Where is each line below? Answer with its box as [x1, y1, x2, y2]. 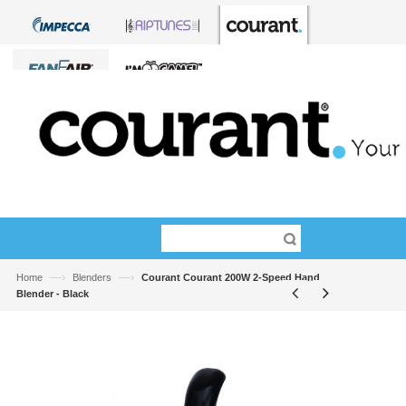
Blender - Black [15, 288, 89, 299]
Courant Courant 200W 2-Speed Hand [140, 272, 320, 283]
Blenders [72, 272, 111, 283]
